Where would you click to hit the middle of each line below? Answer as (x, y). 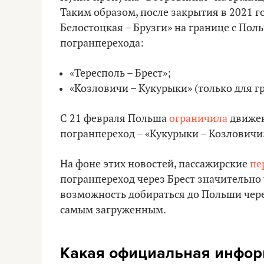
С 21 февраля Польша (115, 119)
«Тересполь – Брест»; (120, 73)
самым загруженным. (113, 210)
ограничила (198, 119)
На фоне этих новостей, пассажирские (155, 164)
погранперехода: (102, 43)
